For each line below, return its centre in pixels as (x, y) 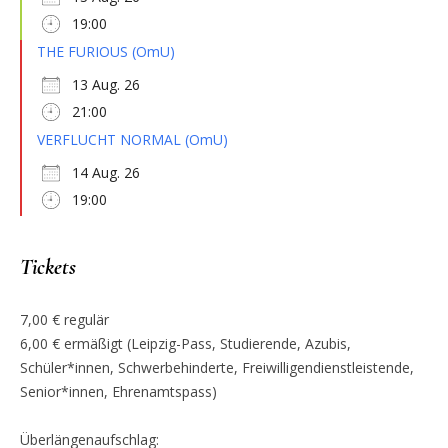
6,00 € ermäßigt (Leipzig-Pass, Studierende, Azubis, (185, 343)
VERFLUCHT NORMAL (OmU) (132, 139)
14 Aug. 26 (106, 172)
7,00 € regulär (64, 319)
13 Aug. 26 (106, 84)
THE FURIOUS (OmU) (106, 51)
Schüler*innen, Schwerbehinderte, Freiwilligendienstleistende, (217, 367)
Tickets (48, 266)
